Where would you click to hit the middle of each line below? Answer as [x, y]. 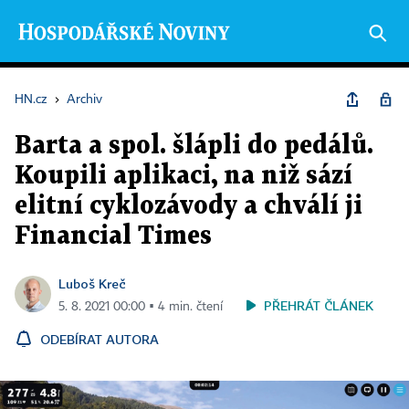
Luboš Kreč [92, 283]
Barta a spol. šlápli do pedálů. [194, 146]
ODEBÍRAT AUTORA [100, 339]
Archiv [84, 100]
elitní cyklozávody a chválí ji [189, 206]
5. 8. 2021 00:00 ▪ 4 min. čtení [141, 307]
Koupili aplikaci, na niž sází [184, 176]
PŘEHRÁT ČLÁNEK [319, 305]
